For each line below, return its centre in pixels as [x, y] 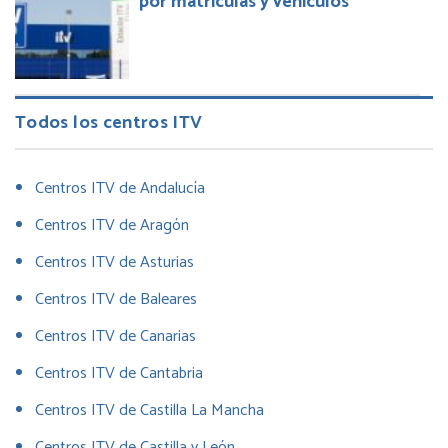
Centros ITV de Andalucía [120, 189]
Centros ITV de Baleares [116, 300]
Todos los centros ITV [109, 123]
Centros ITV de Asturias [114, 263]
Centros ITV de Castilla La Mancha [149, 411]
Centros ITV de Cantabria [119, 374]
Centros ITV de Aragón [112, 226]
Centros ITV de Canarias [115, 337]
